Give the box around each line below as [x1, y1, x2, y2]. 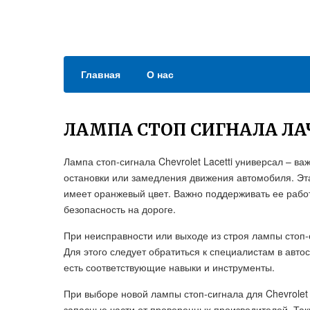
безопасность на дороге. [64, 202, 176, 216]
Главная [81, 67, 120, 81]
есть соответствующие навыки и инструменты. [64, 260, 275, 274]
